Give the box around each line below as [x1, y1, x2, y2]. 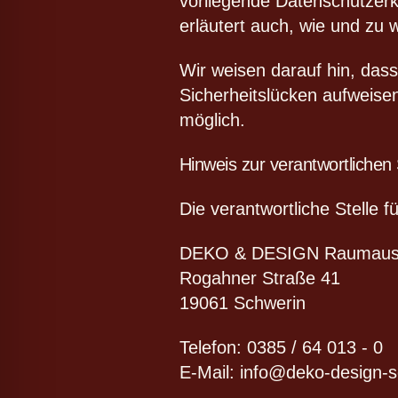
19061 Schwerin [179, 293, 306, 314]
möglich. [179, 110, 245, 131]
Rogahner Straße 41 [179, 268, 340, 289]
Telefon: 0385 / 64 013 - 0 [179, 338, 383, 358]
